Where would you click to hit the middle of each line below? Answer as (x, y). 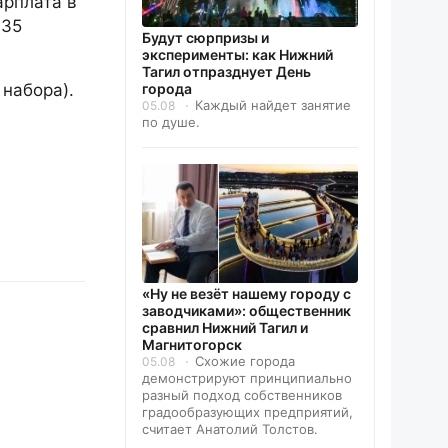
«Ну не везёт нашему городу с (246, 293)
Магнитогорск (192, 344)
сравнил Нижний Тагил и (225, 327)
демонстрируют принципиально (247, 377)
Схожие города (245, 360)
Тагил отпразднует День (226, 71)
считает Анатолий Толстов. (230, 428)
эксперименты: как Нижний (237, 54)
